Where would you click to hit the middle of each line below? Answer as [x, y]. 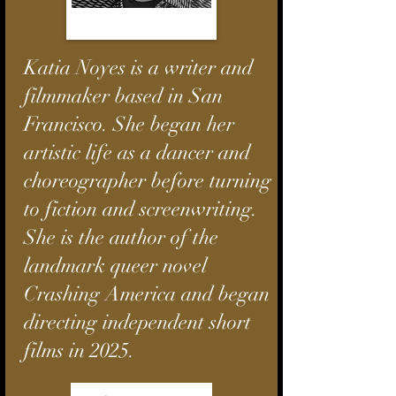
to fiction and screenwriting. [141, 209]
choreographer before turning [148, 181]
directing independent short [137, 322]
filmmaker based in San [123, 96]
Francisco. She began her [129, 124]
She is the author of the [121, 237]
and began [225, 294]
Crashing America [103, 294]
